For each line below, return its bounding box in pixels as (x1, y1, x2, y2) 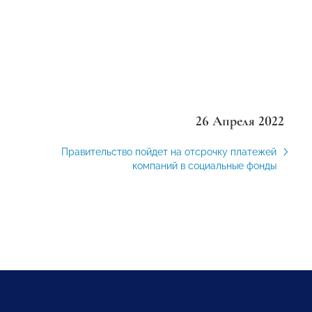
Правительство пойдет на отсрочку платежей (61, 146, 276, 157)
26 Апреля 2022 (195, 113, 284, 130)
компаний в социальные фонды (132, 160, 276, 171)
